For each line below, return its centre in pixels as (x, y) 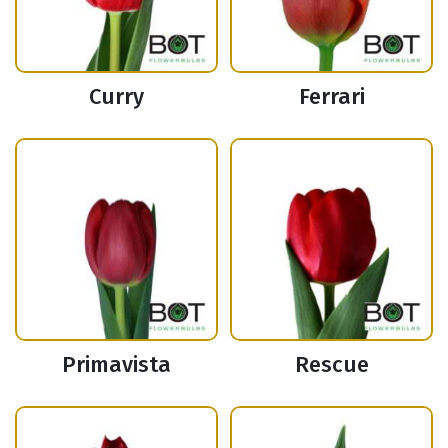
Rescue (331, 365)
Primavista (116, 365)
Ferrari (331, 97)
